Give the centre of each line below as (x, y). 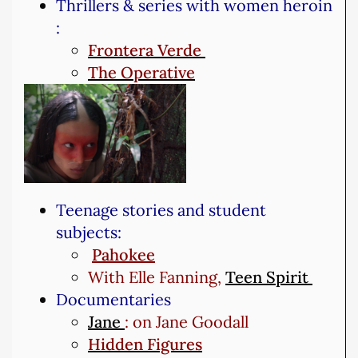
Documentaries (113, 299)
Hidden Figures (145, 344)
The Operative (141, 72)
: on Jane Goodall (187, 321)
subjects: (89, 232)
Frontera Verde (147, 50)
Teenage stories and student (161, 209)
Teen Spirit (269, 276)
